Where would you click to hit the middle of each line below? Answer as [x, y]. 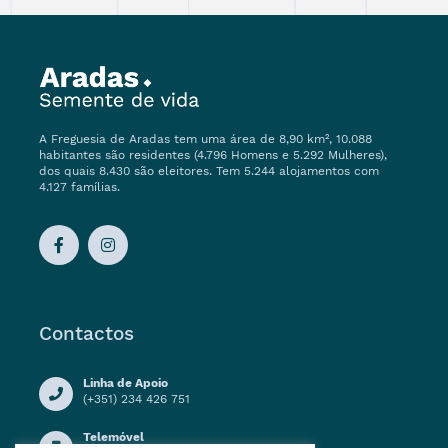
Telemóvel [113, 437]
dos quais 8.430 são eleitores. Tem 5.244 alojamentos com [209, 171]
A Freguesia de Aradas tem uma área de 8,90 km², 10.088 [205, 139]
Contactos [86, 334]
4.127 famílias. [79, 187]
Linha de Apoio [125, 383]
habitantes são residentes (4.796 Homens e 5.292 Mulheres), [213, 155]
